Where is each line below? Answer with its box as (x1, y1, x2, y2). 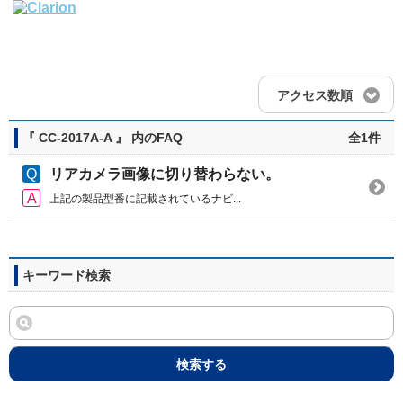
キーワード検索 (22, 268, 111, 283)
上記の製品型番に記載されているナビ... (49, 193, 241, 206)
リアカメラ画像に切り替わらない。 (49, 166, 280, 182)
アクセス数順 (277, 87, 353, 103)
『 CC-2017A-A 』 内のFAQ (22, 130, 183, 146)
